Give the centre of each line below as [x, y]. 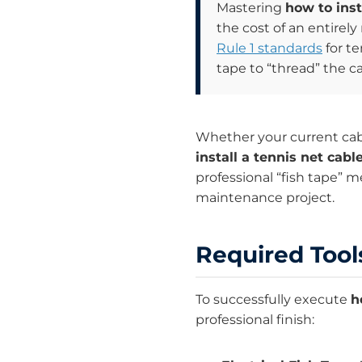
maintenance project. [265, 198]
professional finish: [255, 320]
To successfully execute [273, 300]
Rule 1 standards [269, 48]
